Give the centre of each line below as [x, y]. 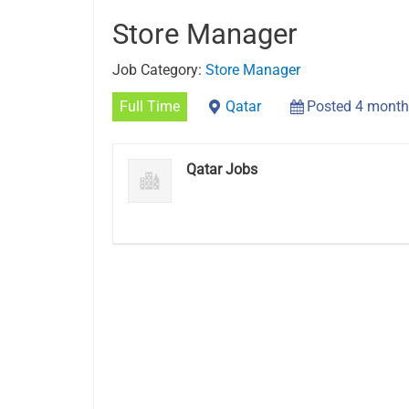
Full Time [150, 107]
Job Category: [159, 70]
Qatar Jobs [222, 170]
